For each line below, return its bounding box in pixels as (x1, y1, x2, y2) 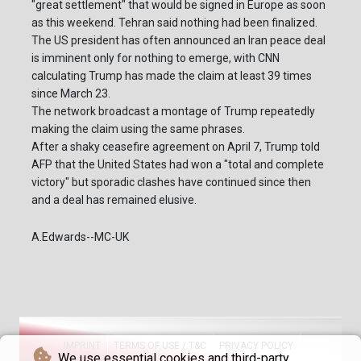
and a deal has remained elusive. (31, 193, 197, 207)
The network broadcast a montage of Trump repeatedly (31, 105, 315, 118)
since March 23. (31, 87, 110, 101)
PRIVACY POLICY (219, 340, 293, 352)
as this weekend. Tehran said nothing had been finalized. (31, 16, 317, 30)
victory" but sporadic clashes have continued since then (31, 176, 311, 189)
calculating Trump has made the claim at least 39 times (31, 69, 312, 83)
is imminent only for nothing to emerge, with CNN (31, 52, 280, 65)
